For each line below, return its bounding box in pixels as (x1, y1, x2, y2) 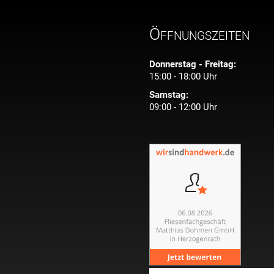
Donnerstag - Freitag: (149, 59, 236, 70)
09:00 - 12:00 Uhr (149, 102, 217, 113)
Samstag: (149, 89, 188, 101)
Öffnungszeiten (149, 24, 250, 45)
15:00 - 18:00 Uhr (149, 71, 217, 83)
